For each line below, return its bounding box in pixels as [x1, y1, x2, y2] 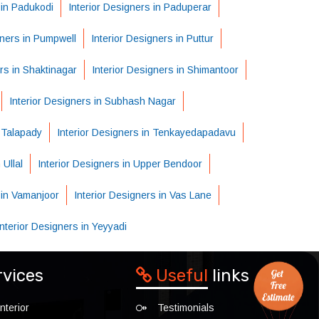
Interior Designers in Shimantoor [91, 64, 239, 75]
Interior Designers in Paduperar [68, 1, 211, 13]
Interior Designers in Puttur [90, 33, 214, 44]
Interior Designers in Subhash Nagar [9, 95, 176, 107]
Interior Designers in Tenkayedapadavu [57, 127, 236, 138]
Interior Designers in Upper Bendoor [38, 158, 202, 169]
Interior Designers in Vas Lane [74, 189, 211, 201]
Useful [152, 266, 208, 286]
